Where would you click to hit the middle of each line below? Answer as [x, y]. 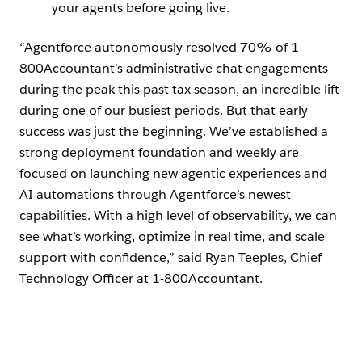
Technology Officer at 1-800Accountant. [141, 279]
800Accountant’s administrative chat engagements [174, 69]
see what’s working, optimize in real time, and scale [172, 237]
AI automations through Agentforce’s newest [155, 195]
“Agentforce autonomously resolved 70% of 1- [161, 48]
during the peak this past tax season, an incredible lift [179, 90]
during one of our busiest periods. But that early [164, 111]
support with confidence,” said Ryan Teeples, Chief [170, 258]
